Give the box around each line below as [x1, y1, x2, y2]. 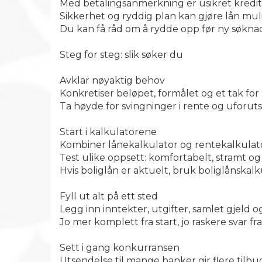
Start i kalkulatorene [60, 126, 157, 137]
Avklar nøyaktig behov [60, 75, 165, 86]
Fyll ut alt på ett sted [60, 191, 158, 202]
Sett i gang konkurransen [60, 242, 180, 253]
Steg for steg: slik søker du [60, 49, 183, 60]
